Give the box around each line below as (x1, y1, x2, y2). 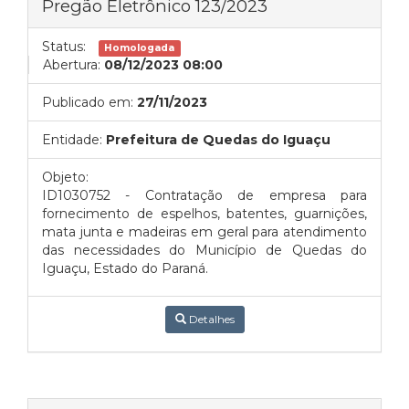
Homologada (104, 42, 175, 54)
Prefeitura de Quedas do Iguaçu (106, 131, 330, 148)
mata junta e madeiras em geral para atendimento (42, 224, 367, 240)
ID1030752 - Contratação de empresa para (42, 187, 367, 204)
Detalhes (185, 312, 235, 326)
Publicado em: (42, 94, 133, 110)
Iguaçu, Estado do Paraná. (42, 260, 208, 277)
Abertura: (43, 57, 100, 73)
